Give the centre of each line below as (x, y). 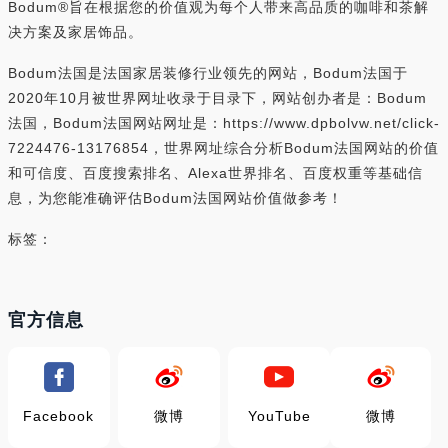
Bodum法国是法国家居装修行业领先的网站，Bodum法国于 (208, 73)
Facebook (59, 416)
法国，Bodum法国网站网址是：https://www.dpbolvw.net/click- (224, 123)
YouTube (279, 416)
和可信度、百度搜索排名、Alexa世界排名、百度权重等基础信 (215, 173)
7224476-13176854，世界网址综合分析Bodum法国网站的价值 (223, 148)
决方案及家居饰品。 (75, 32)
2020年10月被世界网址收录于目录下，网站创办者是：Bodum (217, 98)
